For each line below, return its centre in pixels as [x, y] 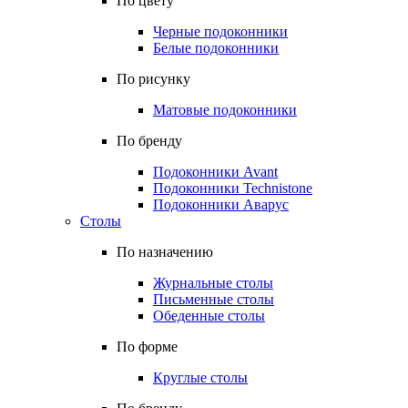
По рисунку [153, 79]
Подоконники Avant [215, 172]
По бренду [149, 141]
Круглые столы [200, 377]
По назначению [165, 252]
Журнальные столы [213, 283]
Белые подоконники [216, 48]
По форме [147, 347]
